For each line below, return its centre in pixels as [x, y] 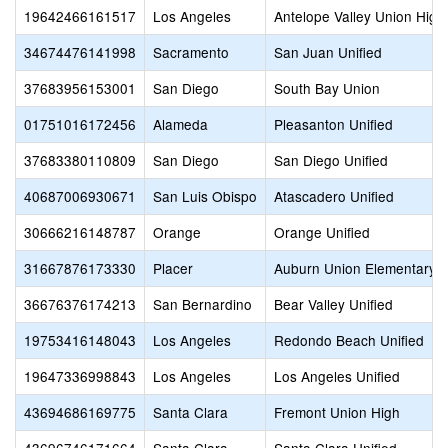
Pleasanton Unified [333, 124]
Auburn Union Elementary [355, 268]
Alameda [180, 124]
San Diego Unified [331, 160]
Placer [173, 268]
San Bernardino [202, 304]
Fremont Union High [337, 412]
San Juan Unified [328, 52]
